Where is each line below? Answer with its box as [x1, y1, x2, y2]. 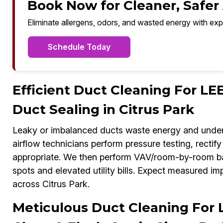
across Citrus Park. [12, 179, 90, 190]
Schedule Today [47, 42, 111, 52]
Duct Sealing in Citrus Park [12, 102, 194, 118]
